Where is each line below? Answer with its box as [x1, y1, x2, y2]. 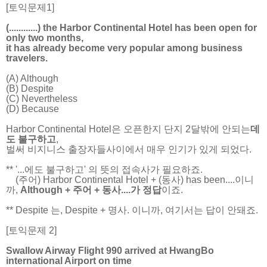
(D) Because [6, 103, 59, 114]
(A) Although [6, 73, 58, 83]
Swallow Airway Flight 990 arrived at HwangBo [6, 245, 214, 256]
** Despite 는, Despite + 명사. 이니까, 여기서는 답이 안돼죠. [6, 204, 258, 215]
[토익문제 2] [6, 225, 57, 235]
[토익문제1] [6, 2, 54, 13]
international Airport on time [6, 255, 132, 266]
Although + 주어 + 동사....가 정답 [18, 184, 162, 195]
